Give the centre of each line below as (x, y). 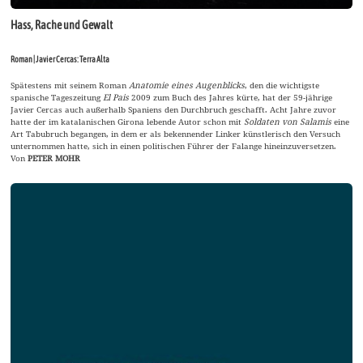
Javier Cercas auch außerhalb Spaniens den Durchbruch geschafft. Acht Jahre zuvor (174, 110)
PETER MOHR (54, 158)
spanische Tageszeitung (57, 98)
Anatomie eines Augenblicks (187, 85)
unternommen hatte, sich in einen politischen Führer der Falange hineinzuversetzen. (174, 146)
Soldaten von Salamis (288, 122)
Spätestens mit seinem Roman (70, 85)
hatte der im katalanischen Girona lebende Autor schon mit (128, 122)
